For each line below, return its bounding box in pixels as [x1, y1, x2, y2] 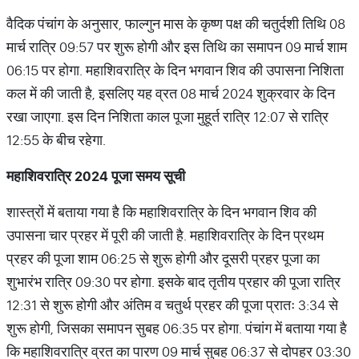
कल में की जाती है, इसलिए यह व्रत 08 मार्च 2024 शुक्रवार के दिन [6, 84, 335, 103]
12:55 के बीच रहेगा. [6, 131, 106, 149]
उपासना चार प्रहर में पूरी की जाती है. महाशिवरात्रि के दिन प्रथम [6, 226, 324, 244]
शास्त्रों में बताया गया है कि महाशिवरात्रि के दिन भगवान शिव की [6, 203, 317, 221]
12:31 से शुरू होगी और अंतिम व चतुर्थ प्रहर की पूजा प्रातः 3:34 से [6, 296, 338, 314]
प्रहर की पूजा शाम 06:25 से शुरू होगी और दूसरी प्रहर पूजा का [6, 249, 320, 268]
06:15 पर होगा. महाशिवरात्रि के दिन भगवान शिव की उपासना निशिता [6, 61, 344, 79]
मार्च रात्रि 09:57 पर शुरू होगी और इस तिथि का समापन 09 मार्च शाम [6, 38, 347, 56]
